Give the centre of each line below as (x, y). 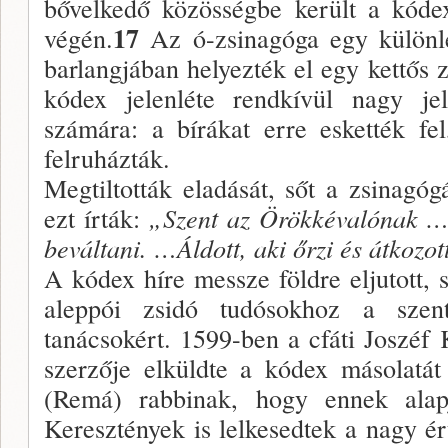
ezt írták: (96, 217)
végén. (78, 37)
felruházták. (107, 157)
